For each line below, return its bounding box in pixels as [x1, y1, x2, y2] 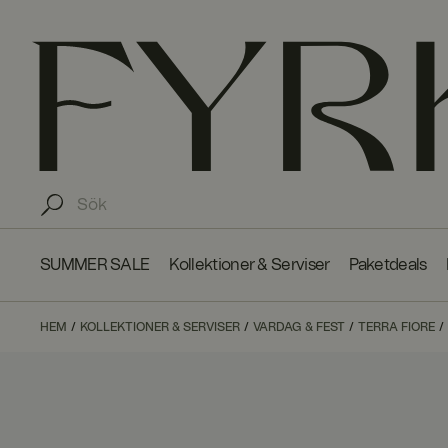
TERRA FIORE [357, 320, 435, 333]
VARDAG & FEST [252, 320, 345, 333]
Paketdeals [348, 256, 427, 273]
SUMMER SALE [40, 256, 150, 273]
